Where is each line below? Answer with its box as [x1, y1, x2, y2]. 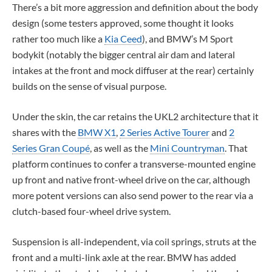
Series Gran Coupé [12, 141, 90, 154]
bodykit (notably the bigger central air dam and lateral [12, 48, 235, 60]
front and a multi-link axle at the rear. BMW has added [12, 251, 236, 263]
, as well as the [90, 141, 150, 154]
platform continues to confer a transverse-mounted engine [12, 157, 256, 169]
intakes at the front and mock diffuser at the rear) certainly [12, 64, 254, 76]
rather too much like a [12, 32, 104, 44]
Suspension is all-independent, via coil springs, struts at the [12, 235, 256, 247]
